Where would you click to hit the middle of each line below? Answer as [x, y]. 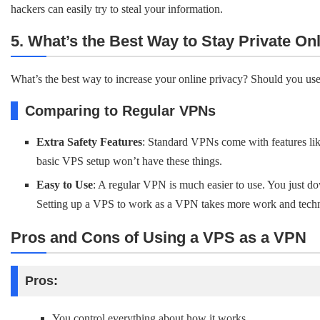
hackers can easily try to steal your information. [117, 9]
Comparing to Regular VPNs [120, 111]
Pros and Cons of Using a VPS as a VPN [159, 237]
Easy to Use [65, 185]
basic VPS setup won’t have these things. [129, 161]
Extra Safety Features [89, 142]
